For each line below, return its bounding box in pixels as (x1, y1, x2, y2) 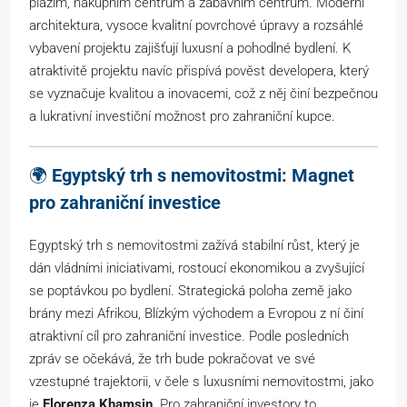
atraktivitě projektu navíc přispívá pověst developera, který (29, 63, 369, 80)
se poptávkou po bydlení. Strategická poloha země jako (29, 283, 352, 300)
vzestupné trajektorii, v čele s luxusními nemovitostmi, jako (29, 373, 373, 391)
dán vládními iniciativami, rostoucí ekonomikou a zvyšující (29, 260, 364, 277)
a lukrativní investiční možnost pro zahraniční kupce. (29, 108, 335, 125)
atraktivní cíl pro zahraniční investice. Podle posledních (29, 328, 349, 345)
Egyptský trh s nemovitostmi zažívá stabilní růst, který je (29, 237, 360, 254)
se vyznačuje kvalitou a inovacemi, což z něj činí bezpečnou (29, 85, 378, 103)
